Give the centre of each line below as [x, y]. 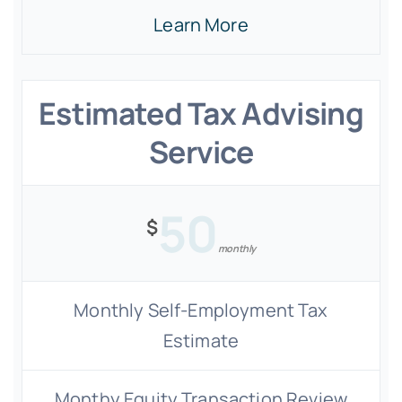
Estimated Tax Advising [201, 113]
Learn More [201, 25]
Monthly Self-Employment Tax [201, 310]
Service [201, 152]
